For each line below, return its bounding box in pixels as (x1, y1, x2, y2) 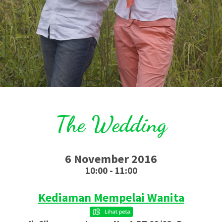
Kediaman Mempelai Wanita (38, 190, 184, 206)
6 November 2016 (65, 151, 157, 167)
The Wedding (55, 111, 167, 138)
